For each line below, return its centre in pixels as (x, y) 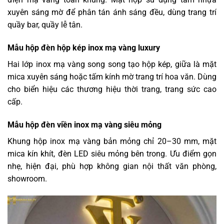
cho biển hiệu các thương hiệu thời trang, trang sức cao (112, 89)
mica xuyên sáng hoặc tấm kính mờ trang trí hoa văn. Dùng (112, 77)
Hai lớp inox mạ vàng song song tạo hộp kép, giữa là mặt (112, 64)
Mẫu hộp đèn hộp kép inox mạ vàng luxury (84, 48)
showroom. (27, 179)
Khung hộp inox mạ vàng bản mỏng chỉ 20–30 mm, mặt (112, 141)
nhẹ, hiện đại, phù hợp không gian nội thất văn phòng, (112, 166)
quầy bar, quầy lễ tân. (45, 25)
